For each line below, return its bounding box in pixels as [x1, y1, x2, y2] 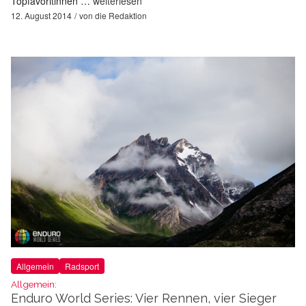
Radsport [65, 260, 99, 273]
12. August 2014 [11, 9, 72, 21]
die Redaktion [95, 9, 147, 21]
